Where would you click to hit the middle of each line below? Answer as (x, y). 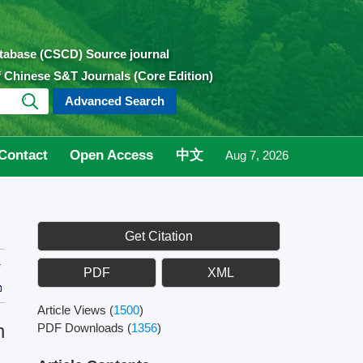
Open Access (112, 155)
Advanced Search (115, 100)
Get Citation (159, 236)
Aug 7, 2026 (256, 155)
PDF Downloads (82, 328)
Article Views (73, 310)
